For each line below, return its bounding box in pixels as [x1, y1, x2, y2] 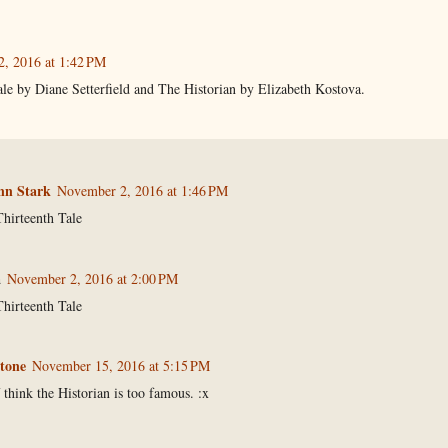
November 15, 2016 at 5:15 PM [31, 356, 210, 376]
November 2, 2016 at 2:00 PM [6, 268, 178, 288]
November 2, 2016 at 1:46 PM [56, 181, 228, 201]
